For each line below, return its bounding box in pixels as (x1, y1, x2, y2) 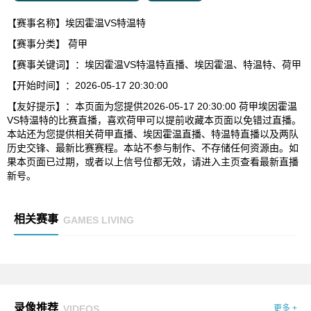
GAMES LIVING (63, 214, 134, 226)
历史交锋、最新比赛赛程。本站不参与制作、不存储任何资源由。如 (7, 142, 299, 153)
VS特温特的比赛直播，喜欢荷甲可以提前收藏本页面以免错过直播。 (7, 115, 301, 126)
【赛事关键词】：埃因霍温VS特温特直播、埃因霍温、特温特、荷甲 (7, 59, 301, 70)
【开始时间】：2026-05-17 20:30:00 (7, 80, 168, 91)
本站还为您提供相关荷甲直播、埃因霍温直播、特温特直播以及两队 (7, 128, 299, 140)
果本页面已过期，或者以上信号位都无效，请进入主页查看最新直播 (7, 156, 299, 167)
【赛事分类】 (7, 38, 68, 49)
